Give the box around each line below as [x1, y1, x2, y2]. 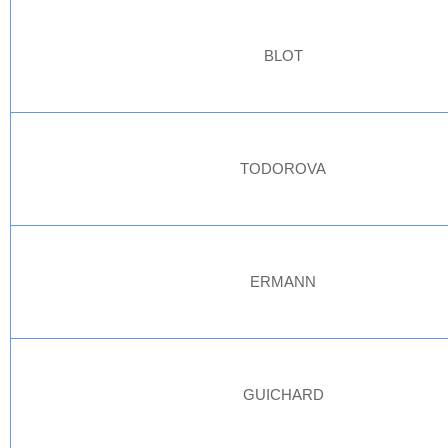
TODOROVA [240, 160, 327, 177]
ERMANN [250, 273, 317, 290]
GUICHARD [243, 386, 324, 403]
